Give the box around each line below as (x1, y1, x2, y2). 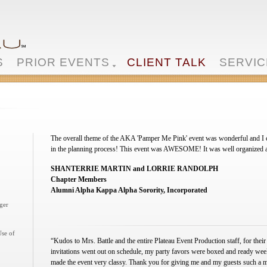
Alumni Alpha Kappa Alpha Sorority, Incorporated (50, 186, 207, 194)
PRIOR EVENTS (17, 56, 110, 69)
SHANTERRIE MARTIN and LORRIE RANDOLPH (50, 164, 218, 173)
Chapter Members (50, 175, 107, 184)
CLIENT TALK (127, 56, 206, 69)
